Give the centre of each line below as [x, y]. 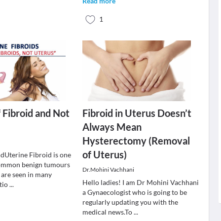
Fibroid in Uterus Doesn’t [137, 113]
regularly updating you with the [130, 202]
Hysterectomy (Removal [136, 141]
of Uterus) [104, 154]
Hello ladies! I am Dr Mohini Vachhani [140, 182]
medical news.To [108, 212]
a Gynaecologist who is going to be [134, 192]
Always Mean [112, 127]
